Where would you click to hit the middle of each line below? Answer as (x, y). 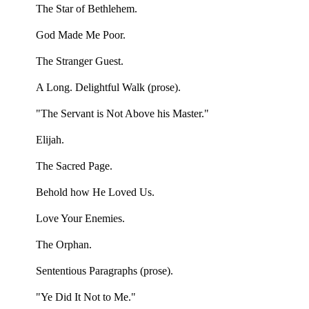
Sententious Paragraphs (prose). (104, 271)
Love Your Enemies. (80, 219)
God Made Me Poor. (80, 35)
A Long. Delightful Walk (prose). (108, 88)
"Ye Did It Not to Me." (86, 297)
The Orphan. (63, 245)
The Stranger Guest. (79, 61)
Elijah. (50, 140)
